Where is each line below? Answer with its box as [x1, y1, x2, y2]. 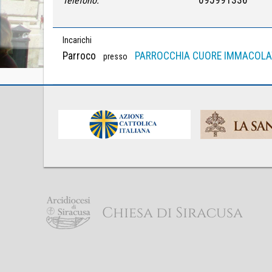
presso [103, 51, 127, 61]
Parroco [63, 49, 96, 62]
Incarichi [63, 35, 92, 45]
